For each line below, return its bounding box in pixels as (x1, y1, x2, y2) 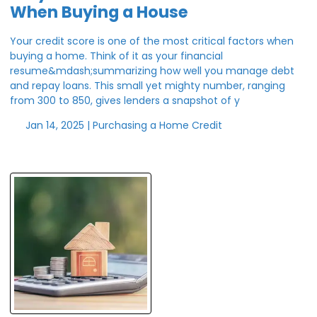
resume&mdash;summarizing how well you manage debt (10, 63, 294, 78)
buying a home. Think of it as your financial (10, 48, 223, 63)
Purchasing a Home (92, 117, 192, 132)
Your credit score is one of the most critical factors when (10, 33, 294, 48)
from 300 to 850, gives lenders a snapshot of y (10, 93, 240, 108)
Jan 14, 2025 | (22, 117, 93, 132)
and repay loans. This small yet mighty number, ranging (10, 78, 285, 93)
